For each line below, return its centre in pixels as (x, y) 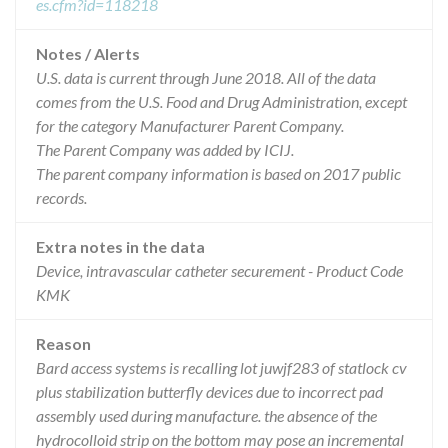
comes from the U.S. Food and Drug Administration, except (221, 101)
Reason (63, 343)
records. (61, 197)
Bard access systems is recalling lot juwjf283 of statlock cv (221, 367)
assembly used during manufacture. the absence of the (206, 415)
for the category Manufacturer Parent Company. (190, 125)
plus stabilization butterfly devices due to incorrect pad (209, 391)
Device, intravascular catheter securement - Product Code (219, 270)
